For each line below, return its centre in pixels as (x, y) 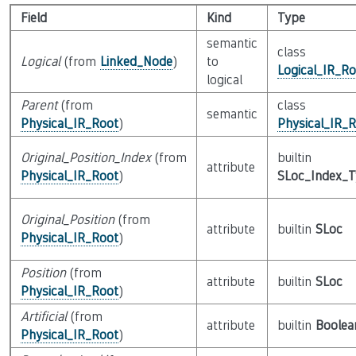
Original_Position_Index (85, 158)
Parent (39, 105)
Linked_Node (136, 62)
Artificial (43, 317)
